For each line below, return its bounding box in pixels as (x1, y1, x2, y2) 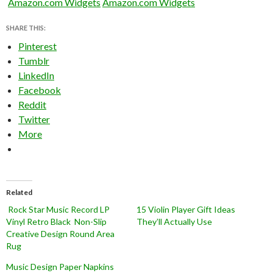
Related (6, 187, 32, 197)
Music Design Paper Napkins (6, 261, 114, 272)
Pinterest (18, 40, 57, 52)
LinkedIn (18, 69, 54, 81)
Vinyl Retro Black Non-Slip (6, 216, 107, 227)
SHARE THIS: (6, 23, 46, 32)
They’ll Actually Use (136, 216, 212, 227)
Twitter (18, 113, 50, 125)
